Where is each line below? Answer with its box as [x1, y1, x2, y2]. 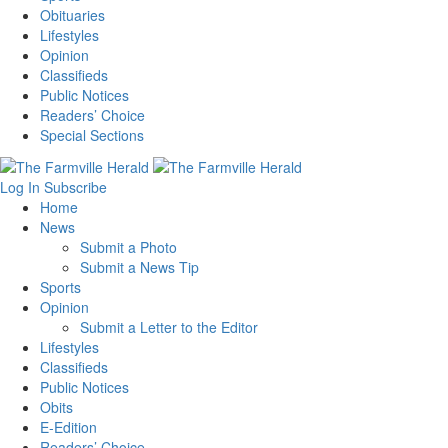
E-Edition [40, 417, 97, 438]
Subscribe [44, 177, 107, 198]
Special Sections [40, 124, 144, 145]
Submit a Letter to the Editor [80, 317, 258, 338]
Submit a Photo [80, 237, 177, 258]
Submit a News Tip [80, 257, 199, 278]
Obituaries [40, 4, 105, 25]
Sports [40, 277, 81, 298]
